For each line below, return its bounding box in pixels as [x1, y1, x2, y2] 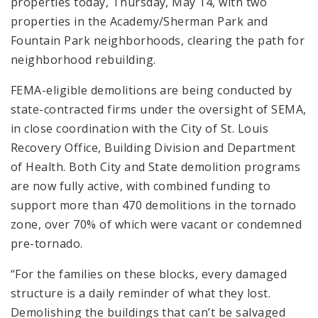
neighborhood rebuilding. [11, 51, 156, 67]
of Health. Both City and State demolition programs [11, 158, 301, 175]
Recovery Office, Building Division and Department [11, 139, 296, 155]
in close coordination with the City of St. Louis [11, 120, 269, 136]
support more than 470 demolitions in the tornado [11, 197, 297, 213]
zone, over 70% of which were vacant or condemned [11, 216, 302, 232]
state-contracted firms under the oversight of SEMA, [11, 101, 307, 117]
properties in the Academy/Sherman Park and [11, 13, 268, 29]
